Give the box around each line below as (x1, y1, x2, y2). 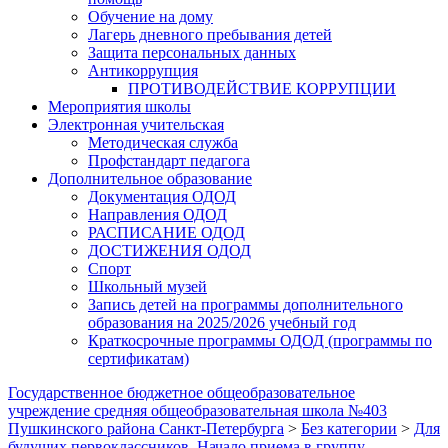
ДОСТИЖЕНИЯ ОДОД (88, 242, 251, 259)
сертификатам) (88, 350, 189, 367)
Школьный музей (88, 278, 207, 295)
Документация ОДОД (88, 188, 236, 205)
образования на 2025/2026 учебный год (88, 314, 356, 331)
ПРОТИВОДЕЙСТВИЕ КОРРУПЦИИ (128, 80, 396, 97)
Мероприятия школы (48, 98, 191, 115)
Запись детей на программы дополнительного (88, 296, 403, 313)
